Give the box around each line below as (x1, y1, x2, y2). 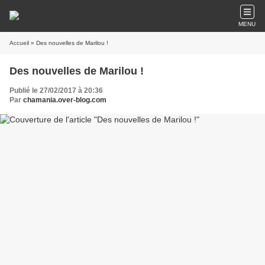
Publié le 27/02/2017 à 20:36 (9, 86, 103, 95)
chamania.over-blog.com (23, 96, 106, 104)
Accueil (9, 40, 29, 46)
